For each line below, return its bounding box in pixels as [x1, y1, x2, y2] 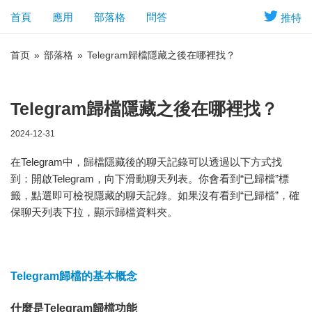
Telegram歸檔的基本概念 [10, 270, 137, 282]
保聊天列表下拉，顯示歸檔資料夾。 [10, 206, 178, 218]
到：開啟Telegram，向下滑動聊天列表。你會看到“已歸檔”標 [10, 173, 289, 185]
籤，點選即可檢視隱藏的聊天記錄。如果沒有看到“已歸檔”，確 [10, 189, 299, 201]
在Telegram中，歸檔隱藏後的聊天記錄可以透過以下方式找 [10, 156, 282, 168]
